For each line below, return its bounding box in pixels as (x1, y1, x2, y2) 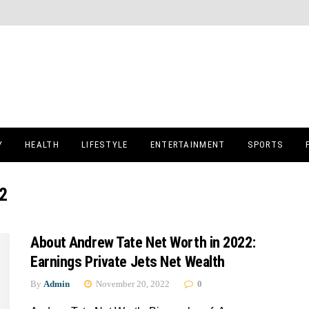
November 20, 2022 (94, 279, 170, 289)
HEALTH (25, 139, 59, 150)
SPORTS (247, 139, 284, 150)
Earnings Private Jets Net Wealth (30, 253, 225, 270)
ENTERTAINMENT (150, 139, 226, 150)
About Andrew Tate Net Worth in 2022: (30, 234, 256, 251)
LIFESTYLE (81, 139, 128, 150)
